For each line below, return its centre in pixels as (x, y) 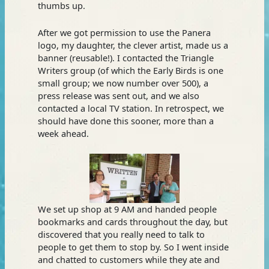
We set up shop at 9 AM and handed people (127, 209)
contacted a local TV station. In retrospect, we (131, 108)
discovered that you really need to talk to (121, 234)
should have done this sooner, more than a (125, 120)
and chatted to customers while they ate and (128, 259)
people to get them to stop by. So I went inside (133, 246)
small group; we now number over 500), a (123, 83)
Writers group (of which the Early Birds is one (130, 70)
